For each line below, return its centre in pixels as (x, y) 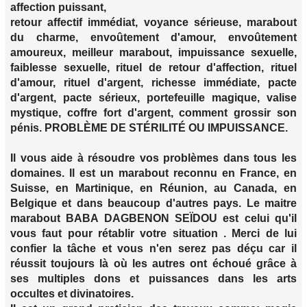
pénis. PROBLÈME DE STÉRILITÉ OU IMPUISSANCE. (149, 128)
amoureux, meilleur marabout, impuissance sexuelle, (153, 53)
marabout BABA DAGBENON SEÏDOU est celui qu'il (153, 219)
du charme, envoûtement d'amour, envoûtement (153, 38)
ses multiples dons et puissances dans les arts (153, 279)
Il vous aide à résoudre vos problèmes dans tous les (153, 158)
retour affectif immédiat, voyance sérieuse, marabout (153, 23)
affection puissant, (58, 8)
